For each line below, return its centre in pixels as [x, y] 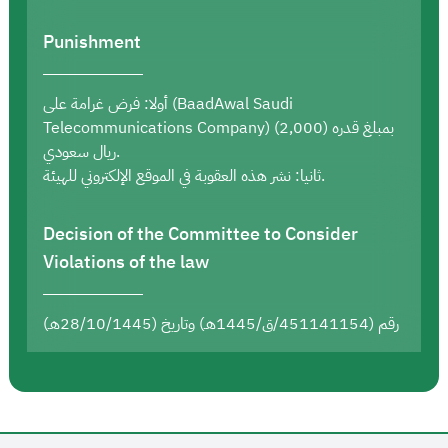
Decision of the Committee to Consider [200, 233]
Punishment [92, 41]
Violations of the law [126, 261]
